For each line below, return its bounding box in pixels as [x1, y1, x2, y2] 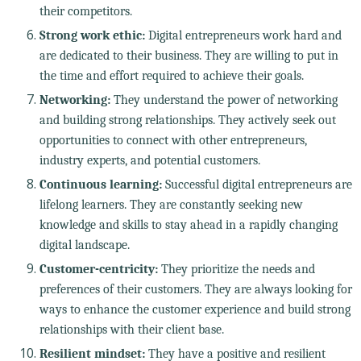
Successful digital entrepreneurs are [161, 176, 352, 192]
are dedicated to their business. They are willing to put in [39, 48, 338, 63]
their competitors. [39, 3, 132, 19]
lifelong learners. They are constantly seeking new [39, 197, 303, 212]
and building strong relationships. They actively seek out [39, 112, 336, 127]
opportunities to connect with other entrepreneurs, [39, 132, 307, 147]
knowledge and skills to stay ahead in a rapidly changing [39, 217, 338, 232]
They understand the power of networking [110, 92, 338, 107]
